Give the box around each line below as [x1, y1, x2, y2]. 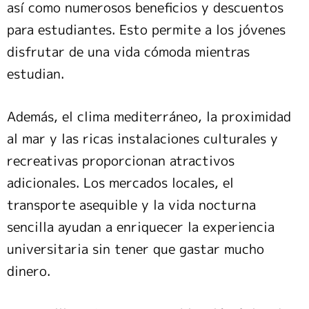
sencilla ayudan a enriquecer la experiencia [7, 218, 275, 237]
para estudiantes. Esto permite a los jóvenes [7, 21, 286, 39]
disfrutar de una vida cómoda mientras [7, 43, 250, 61]
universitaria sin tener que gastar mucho [7, 240, 264, 259]
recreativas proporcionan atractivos [7, 152, 235, 170]
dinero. [7, 262, 50, 281]
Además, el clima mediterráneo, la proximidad [7, 108, 291, 126]
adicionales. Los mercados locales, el [7, 174, 234, 192]
